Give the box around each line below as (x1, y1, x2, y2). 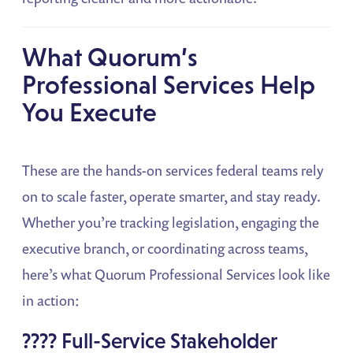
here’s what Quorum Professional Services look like (22, 265, 331, 284)
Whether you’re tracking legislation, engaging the (22, 213, 320, 232)
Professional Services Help (22, 70, 316, 100)
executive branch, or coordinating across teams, (22, 239, 308, 258)
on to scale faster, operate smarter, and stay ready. (22, 187, 321, 206)
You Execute (22, 98, 158, 128)
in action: (22, 291, 80, 310)
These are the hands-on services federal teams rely (22, 161, 325, 180)
